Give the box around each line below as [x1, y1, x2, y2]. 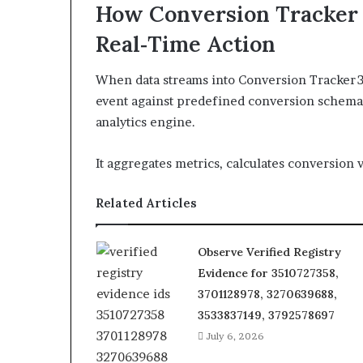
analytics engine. [96, 114, 195, 130]
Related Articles [96, 195, 197, 211]
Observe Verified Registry [197, 245, 341, 259]
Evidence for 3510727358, [197, 266, 339, 280]
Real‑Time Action [96, 29, 275, 58]
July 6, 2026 [205, 330, 264, 342]
